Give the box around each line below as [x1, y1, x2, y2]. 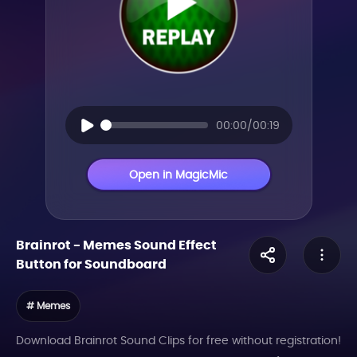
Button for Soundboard [16, 255, 167, 273]
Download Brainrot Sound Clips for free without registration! [16, 332, 341, 348]
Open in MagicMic [129, 167, 228, 182]
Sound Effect [131, 236, 217, 254]
